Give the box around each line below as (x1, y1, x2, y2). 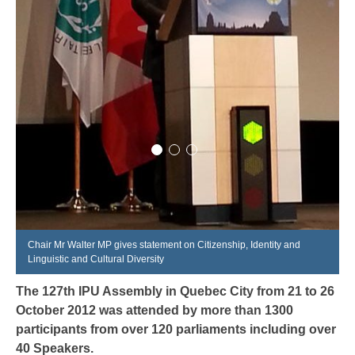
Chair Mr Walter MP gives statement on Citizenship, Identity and (28, 239, 300, 251)
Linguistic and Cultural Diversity (28, 254, 164, 265)
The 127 (16, 284, 63, 299)
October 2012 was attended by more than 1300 (16, 303, 293, 318)
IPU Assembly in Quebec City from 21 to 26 (75, 284, 334, 299)
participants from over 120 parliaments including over (16, 323, 336, 337)
